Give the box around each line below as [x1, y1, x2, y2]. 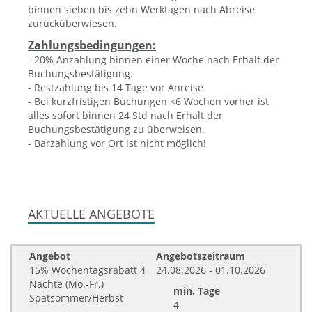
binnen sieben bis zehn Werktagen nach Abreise [28, 3, 255, 16]
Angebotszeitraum [156, 249, 245, 263]
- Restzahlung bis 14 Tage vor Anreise [28, 81, 203, 94]
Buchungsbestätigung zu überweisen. [28, 123, 205, 136]
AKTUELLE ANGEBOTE [28, 205, 155, 222]
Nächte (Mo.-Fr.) [29, 277, 104, 290]
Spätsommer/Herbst [29, 291, 123, 304]
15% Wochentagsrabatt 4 [29, 263, 146, 276]
